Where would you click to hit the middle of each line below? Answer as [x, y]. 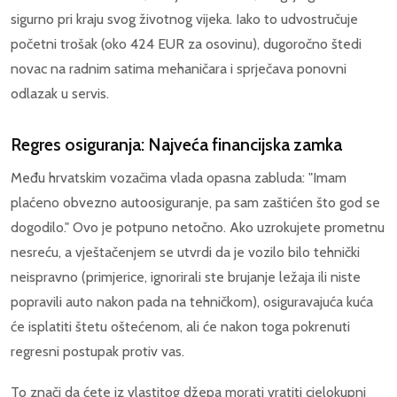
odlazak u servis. [60, 94]
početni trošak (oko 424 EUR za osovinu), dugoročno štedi [186, 44]
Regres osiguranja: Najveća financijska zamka [176, 145]
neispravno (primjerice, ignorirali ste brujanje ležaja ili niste [186, 277]
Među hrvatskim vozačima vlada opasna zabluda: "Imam [179, 178]
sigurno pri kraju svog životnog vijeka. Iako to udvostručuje [184, 19]
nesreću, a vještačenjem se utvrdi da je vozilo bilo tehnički [185, 253]
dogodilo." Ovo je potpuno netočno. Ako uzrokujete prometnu [198, 228]
